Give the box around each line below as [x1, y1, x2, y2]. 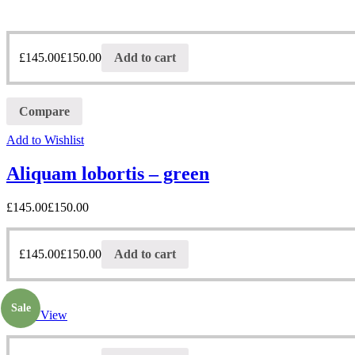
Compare [19, 104, 70, 118]
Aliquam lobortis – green [6, 163, 209, 185]
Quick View [6, 307, 67, 322]
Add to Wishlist [6, 133, 84, 147]
